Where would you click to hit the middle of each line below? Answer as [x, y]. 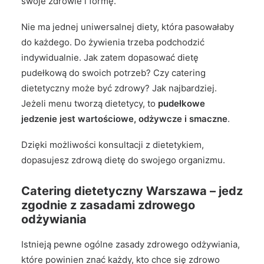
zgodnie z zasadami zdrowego [108, 205]
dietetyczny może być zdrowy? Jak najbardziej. [119, 88]
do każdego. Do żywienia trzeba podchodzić [113, 42]
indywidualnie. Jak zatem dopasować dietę [110, 57]
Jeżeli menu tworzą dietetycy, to [90, 103]
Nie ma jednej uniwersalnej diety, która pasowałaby [128, 27]
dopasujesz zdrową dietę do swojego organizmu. [123, 160]
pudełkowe [181, 103]
